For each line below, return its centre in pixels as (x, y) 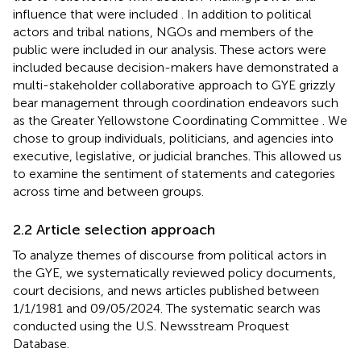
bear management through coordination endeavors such (176, 102)
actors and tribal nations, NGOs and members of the (163, 31)
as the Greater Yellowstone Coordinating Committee (168, 120)
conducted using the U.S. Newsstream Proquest (151, 326)
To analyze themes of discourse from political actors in (170, 255)
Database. (41, 343)
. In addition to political (247, 14)
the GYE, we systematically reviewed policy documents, (174, 272)
